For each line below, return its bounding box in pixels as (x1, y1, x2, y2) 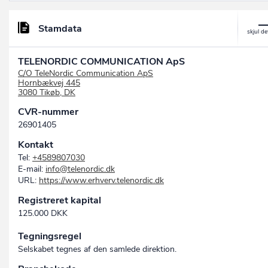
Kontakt (18, 138, 53, 152)
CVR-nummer (18, 105, 78, 119)
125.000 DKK (18, 208, 68, 220)
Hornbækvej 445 (18, 77, 80, 89)
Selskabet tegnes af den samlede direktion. (18, 243, 176, 255)
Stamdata (38, 22, 82, 36)
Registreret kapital (18, 194, 101, 208)
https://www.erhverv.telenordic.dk (39, 175, 164, 187)
